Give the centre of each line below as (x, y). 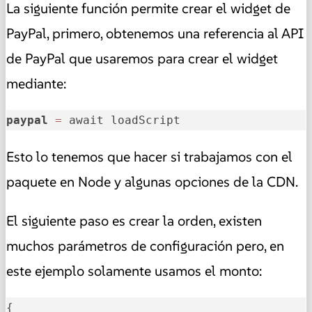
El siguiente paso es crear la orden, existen (134, 220)
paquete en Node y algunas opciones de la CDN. (152, 181)
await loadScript (121, 120)
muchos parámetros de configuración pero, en (145, 245)
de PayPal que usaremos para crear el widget (142, 58)
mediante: (36, 83)
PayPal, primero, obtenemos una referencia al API (155, 33)
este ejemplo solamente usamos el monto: (134, 271)
